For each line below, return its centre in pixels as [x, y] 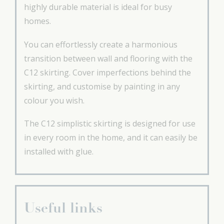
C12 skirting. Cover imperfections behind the [107, 72]
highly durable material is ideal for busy [98, 7]
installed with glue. [59, 152]
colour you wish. [54, 100]
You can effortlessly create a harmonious [101, 44]
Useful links [63, 209]
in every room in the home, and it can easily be [111, 138]
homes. [37, 21]
